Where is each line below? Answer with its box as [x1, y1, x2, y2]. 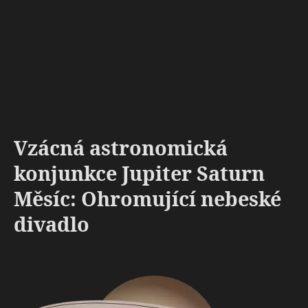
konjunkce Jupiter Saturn [14, 159, 265, 186]
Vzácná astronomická [14, 134, 228, 161]
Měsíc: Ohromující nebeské [14, 185, 281, 212]
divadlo [14, 210, 89, 237]
